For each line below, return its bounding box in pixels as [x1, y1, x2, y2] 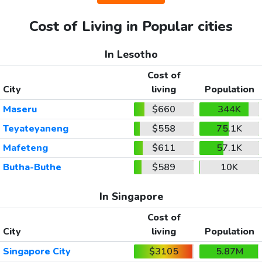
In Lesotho [104, 47, 158, 62]
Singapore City [2, 245, 71, 258]
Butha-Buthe [2, 161, 61, 174]
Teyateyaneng [2, 122, 68, 136]
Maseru [2, 103, 37, 116]
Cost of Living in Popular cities [29, 17, 233, 36]
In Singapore [99, 189, 163, 204]
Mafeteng [2, 142, 48, 155]
